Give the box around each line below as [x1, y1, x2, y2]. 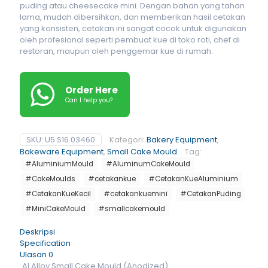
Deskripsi [20, 226, 55, 237]
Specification [20, 237, 71, 249]
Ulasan [20, 249, 48, 260]
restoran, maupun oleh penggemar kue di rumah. [20, 45, 213, 57]
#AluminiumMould [25, 159, 93, 169]
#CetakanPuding [180, 189, 241, 199]
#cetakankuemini [103, 189, 167, 199]
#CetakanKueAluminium [148, 174, 238, 184]
